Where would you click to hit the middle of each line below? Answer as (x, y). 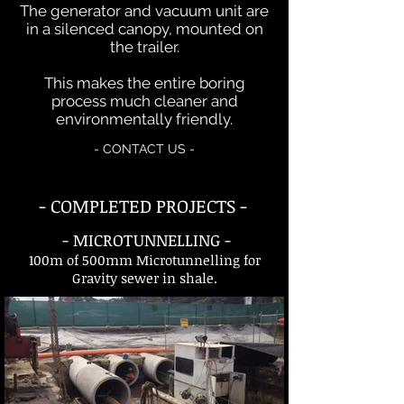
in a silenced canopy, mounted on (144, 29)
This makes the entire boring (144, 83)
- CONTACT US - (144, 149)
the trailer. (144, 47)
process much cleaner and (144, 101)
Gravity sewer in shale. (144, 278)
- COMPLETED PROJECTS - (143, 206)
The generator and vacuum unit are (144, 11)
